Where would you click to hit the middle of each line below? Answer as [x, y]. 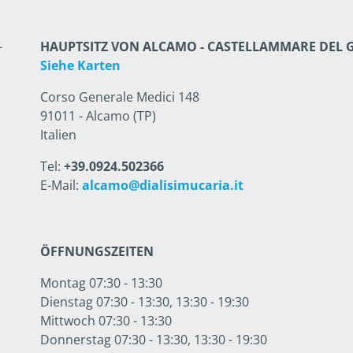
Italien [58, 135]
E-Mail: [61, 185]
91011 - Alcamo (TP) [98, 116]
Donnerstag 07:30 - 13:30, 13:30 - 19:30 [153, 340]
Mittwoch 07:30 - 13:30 [106, 321]
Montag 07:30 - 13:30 [101, 283]
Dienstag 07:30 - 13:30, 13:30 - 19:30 [144, 302]
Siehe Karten [80, 65]
